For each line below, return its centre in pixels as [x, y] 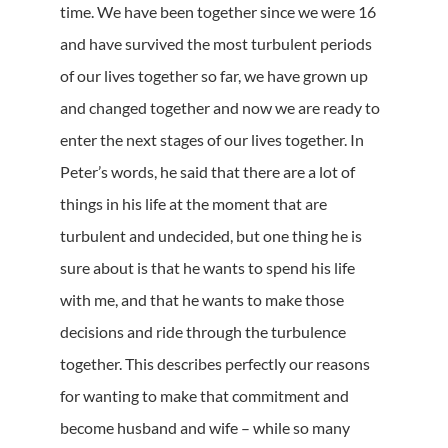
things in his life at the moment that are [193, 204]
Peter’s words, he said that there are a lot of [207, 172]
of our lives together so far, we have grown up [214, 76]
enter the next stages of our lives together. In [212, 140]
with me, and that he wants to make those [202, 300]
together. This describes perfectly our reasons [215, 364]
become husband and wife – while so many [205, 428]
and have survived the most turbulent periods [216, 44]
